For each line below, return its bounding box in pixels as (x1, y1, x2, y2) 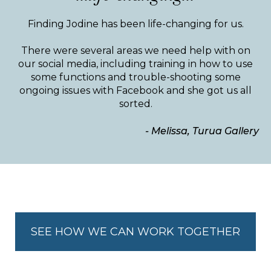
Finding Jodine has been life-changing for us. (27, 18, 244, 30)
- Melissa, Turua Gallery (145, 125, 259, 137)
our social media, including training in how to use (18, 58, 253, 70)
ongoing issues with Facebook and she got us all (19, 85, 252, 96)
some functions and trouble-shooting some (30, 71, 241, 83)
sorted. (119, 98, 152, 109)
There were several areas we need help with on (21, 45, 250, 56)
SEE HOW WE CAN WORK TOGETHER (31, 225, 240, 238)
